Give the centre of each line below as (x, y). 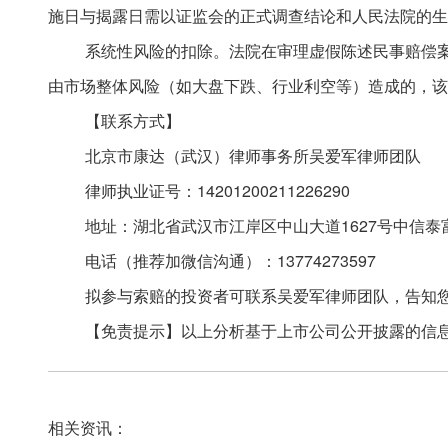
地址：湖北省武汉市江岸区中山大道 (213, 225)
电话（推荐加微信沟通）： (181, 260)
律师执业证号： (141, 190)
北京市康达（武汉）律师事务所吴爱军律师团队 (253, 155)
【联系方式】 (133, 120)
